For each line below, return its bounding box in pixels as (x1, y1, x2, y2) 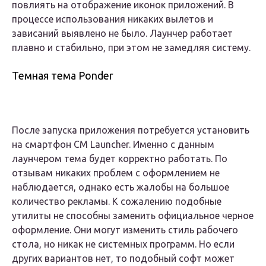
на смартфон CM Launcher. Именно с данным (12, 139, 214, 150)
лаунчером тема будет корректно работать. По (12, 153, 227, 164)
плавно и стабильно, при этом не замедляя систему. (12, 42, 251, 53)
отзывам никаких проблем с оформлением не (12, 167, 220, 179)
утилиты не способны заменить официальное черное (12, 210, 254, 221)
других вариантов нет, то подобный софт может (12, 253, 235, 264)
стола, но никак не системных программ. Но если (12, 239, 235, 250)
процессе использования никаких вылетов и (12, 14, 213, 25)
